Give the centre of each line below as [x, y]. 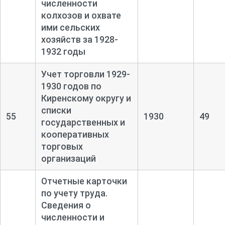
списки [56, 110]
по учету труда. [74, 193]
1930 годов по [71, 86]
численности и [73, 217]
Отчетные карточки [84, 181]
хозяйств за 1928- [79, 39]
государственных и [83, 122]
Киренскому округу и [86, 98]
